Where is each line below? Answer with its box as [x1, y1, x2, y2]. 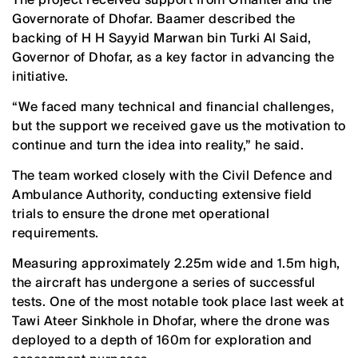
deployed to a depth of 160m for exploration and [12, 332, 312, 349]
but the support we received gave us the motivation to [12, 117, 346, 135]
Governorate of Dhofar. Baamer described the [12, 10, 296, 28]
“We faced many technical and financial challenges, [12, 98, 334, 116]
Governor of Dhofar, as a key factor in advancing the [12, 49, 334, 66]
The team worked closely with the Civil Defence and [12, 167, 332, 185]
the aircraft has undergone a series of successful [12, 274, 316, 292]
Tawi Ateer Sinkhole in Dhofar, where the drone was [12, 312, 329, 330]
